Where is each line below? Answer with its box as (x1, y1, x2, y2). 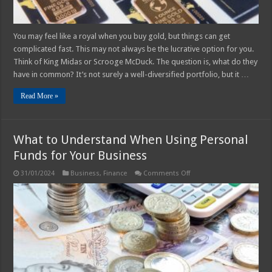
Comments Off (143, 169, 191, 177)
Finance (103, 169, 127, 177)
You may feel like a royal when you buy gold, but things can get (13, 31, 231, 41)
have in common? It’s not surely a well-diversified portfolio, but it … (13, 69, 250, 79)
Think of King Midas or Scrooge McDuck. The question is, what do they (13, 56, 258, 66)
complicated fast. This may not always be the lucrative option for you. (13, 44, 254, 53)
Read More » (21, 91, 59, 100)
